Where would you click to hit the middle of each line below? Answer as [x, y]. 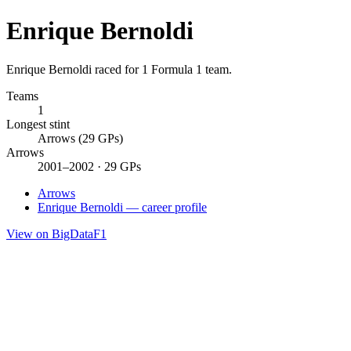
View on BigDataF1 [56, 233]
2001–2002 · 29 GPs [89, 166]
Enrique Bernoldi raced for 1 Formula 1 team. [119, 69]
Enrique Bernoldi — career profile [122, 207]
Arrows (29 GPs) [80, 138]
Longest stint [38, 124]
